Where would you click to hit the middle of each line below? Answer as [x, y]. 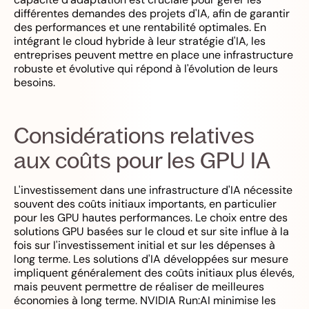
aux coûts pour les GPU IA [142, 160]
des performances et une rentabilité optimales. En [140, 27]
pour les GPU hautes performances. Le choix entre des [151, 218]
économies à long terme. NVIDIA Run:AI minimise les [145, 300]
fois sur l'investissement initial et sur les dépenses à [144, 245]
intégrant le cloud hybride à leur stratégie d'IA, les [140, 41]
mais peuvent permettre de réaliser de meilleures [139, 287]
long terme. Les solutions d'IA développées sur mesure [151, 259]
